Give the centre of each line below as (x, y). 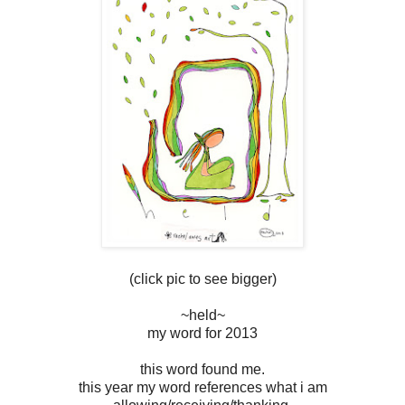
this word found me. (202, 369)
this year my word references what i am (202, 387)
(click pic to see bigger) (202, 278)
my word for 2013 (202, 333)
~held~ (202, 315)
